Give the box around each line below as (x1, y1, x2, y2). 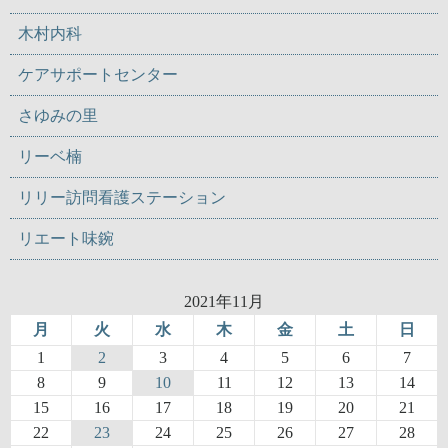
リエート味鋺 (18, 230, 114, 248)
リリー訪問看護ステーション (18, 189, 226, 207)
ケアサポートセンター (18, 66, 178, 84)
